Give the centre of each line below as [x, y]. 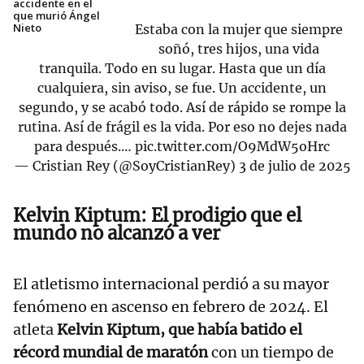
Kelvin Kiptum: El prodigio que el [157, 216]
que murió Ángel [56, 16]
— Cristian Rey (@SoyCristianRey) [126, 166]
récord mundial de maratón [112, 353]
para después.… [84, 147]
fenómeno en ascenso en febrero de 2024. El [171, 307]
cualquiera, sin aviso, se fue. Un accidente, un [182, 88]
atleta [35, 330]
